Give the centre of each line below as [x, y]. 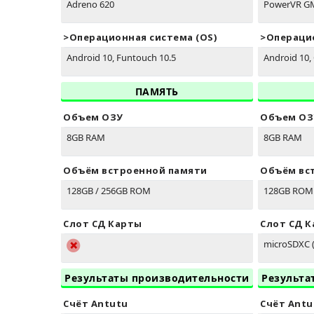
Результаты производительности [157, 278]
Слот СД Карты [103, 224]
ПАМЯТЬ [157, 92]
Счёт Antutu [96, 304]
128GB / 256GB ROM [109, 191]
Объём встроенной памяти [135, 171]
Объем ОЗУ [93, 117]
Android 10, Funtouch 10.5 [121, 58]
